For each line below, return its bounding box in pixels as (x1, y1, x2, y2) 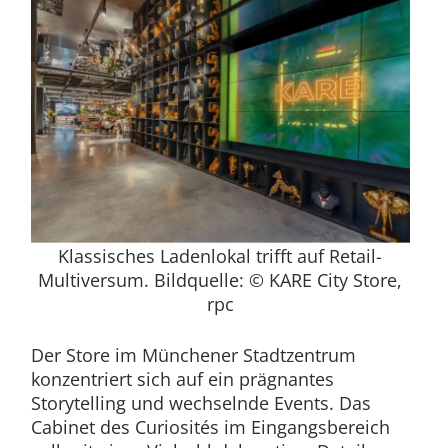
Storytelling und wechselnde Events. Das (30, 390, 371, 415)
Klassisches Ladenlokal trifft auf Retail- (58, 243, 383, 268)
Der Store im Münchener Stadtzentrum (30, 342, 356, 367)
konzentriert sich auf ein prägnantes (30, 366, 334, 391)
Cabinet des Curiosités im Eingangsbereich (30, 414, 390, 439)
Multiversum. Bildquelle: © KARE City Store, (38, 267, 403, 292)
